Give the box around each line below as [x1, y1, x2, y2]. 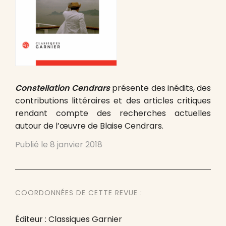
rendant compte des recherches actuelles [15, 107, 211, 119]
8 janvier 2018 [50, 139, 102, 150]
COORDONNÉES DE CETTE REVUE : [15, 188, 142, 198]
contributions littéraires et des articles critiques [15, 95, 211, 106]
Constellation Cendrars [15, 82, 110, 94]
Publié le [15, 139, 50, 150]
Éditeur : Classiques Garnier [15, 213, 122, 225]
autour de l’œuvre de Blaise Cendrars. [15, 120, 163, 132]
